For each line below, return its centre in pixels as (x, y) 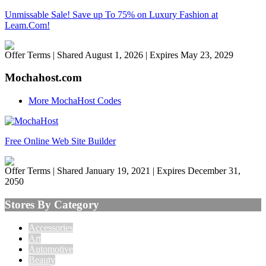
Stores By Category (52, 204)
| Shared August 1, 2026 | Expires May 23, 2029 (143, 55)
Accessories (51, 227)
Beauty (42, 259)
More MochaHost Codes (75, 101)
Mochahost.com (43, 78)
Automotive (51, 249)
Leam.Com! (27, 25)
